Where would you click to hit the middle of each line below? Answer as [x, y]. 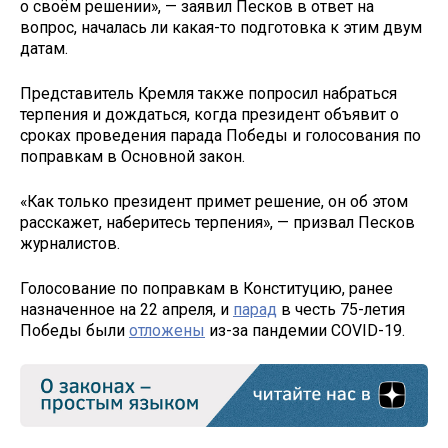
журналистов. [70, 243]
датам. [44, 49]
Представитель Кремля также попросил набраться [208, 94]
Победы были [74, 330]
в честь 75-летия [341, 309]
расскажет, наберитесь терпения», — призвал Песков [217, 222]
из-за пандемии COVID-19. [305, 330]
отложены [167, 330]
